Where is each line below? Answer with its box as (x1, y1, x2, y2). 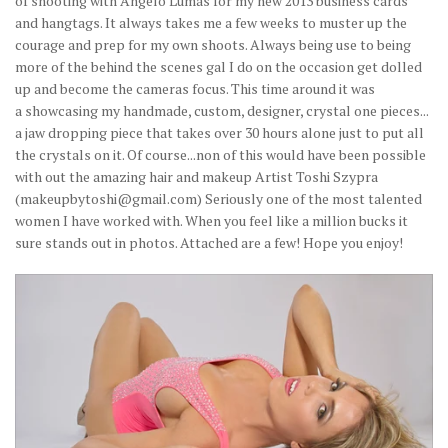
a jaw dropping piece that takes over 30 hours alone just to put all (15, 123, 424, 143)
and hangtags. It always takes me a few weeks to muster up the (15, 13, 407, 33)
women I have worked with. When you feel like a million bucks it (15, 211, 408, 231)
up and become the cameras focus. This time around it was (15, 79, 375, 99)
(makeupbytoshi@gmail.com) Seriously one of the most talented (15, 189, 422, 209)
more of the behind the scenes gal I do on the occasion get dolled (15, 57, 422, 77)
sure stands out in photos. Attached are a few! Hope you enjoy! (15, 233, 403, 253)
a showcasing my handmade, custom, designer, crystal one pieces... (15, 101, 428, 121)
